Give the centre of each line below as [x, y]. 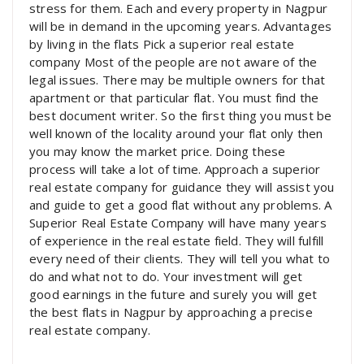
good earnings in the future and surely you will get [173, 294]
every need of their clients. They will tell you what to [180, 258]
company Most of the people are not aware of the [173, 62]
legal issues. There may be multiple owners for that [178, 80]
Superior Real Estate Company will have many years [178, 223]
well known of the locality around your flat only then [176, 133]
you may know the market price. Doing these [158, 151]
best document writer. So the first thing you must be [181, 115]
